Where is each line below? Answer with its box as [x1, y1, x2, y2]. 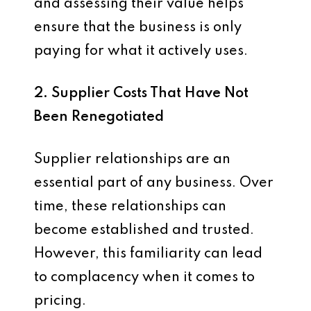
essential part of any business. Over [34, 176, 274, 190]
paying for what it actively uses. [34, 44, 248, 58]
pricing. [34, 294, 86, 308]
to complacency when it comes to [34, 271, 255, 285]
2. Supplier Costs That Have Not [34, 87, 249, 101]
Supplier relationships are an [34, 153, 230, 167]
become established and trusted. [34, 224, 254, 237]
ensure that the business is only [34, 21, 242, 35]
